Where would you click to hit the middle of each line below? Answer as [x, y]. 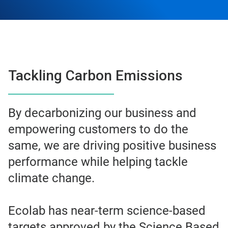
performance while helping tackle [98, 162]
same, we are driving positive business [112, 146]
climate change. [51, 178]
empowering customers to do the [98, 130]
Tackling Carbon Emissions [95, 76]
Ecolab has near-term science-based [107, 211]
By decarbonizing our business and [102, 113]
